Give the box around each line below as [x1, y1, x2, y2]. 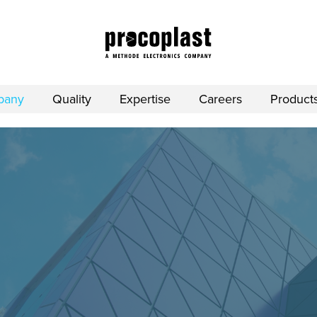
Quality [52, 91, 91, 107]
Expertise [120, 91, 171, 107]
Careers [199, 91, 242, 107]
